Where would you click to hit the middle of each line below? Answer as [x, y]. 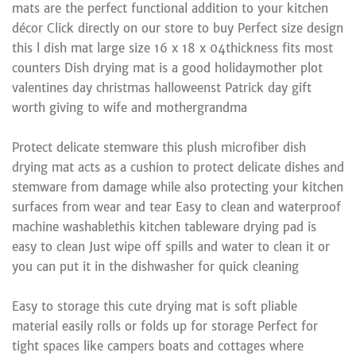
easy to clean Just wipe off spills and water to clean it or [171, 246]
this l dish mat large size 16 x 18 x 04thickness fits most [172, 48]
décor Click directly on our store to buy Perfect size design [178, 28]
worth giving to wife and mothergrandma [130, 107]
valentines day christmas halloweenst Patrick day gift [162, 87]
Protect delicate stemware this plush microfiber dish [159, 147]
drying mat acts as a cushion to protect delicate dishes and [178, 167]
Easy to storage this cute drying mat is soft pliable [155, 306]
